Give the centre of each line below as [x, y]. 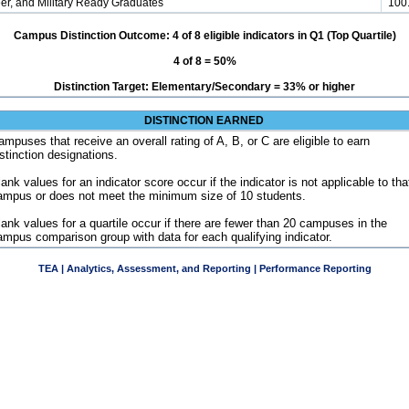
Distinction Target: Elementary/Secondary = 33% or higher [204, 87]
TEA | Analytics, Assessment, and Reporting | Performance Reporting [205, 268]
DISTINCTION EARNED [204, 121]
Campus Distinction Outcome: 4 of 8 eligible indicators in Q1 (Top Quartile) [204, 36]
